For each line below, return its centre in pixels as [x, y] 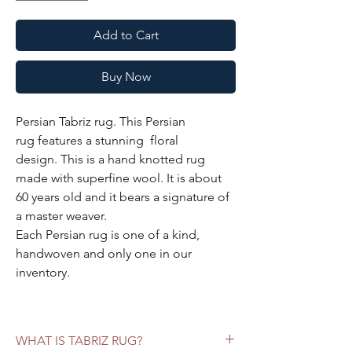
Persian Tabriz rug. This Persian [101, 121]
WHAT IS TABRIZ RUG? [79, 340]
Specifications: [57, 310]
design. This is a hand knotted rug [110, 159]
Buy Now [126, 76]
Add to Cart [126, 35]
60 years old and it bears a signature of [123, 196]
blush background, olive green [137, 328]
